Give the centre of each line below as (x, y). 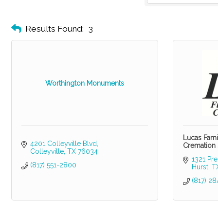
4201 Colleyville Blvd (63, 144)
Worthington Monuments (85, 83)
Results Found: (54, 28)
